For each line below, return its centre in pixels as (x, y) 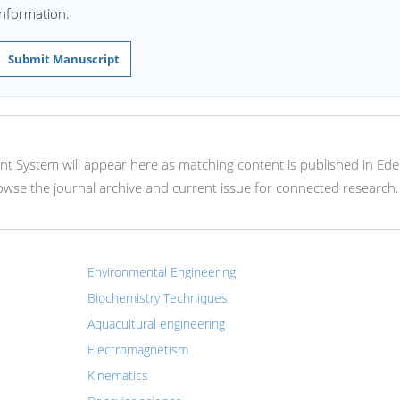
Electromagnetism (137, 350)
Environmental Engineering (161, 272)
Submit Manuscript (64, 59)
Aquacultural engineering (156, 324)
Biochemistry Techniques (157, 298)
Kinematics (117, 375)
